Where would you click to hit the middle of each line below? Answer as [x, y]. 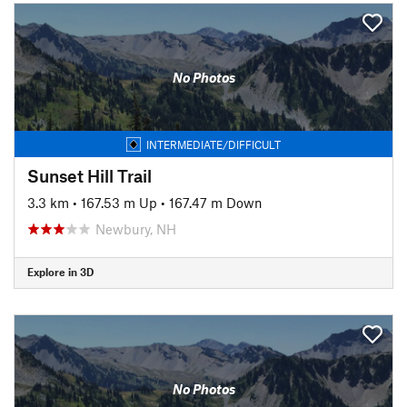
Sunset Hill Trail [89, 175]
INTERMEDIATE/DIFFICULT [213, 144]
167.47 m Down [216, 202]
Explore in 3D [60, 272]
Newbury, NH [136, 228]
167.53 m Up [119, 202]
